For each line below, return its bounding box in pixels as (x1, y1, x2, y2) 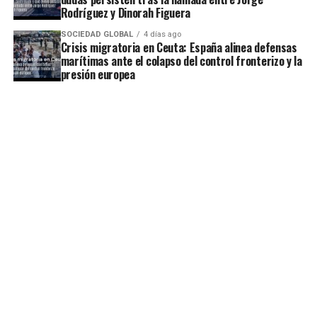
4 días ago (143, 29, 181, 39)
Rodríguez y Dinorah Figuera (60, 4, 190, 21)
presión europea (60, 65, 135, 83)
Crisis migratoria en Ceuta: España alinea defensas (60, 38, 297, 56)
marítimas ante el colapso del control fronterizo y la (60, 52, 302, 69)
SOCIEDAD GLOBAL (60, 29, 133, 39)
